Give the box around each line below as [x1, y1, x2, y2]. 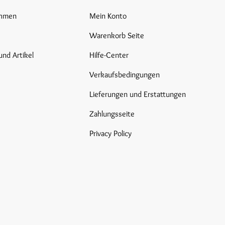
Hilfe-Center [89, 50, 129, 60]
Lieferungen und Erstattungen [89, 89, 186, 99]
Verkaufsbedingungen [89, 69, 160, 79]
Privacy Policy [89, 128, 132, 138]
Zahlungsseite [89, 108, 135, 119]
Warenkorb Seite [89, 30, 145, 40]
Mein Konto [89, 11, 127, 21]
